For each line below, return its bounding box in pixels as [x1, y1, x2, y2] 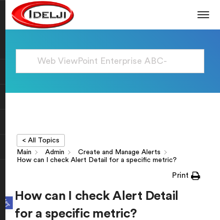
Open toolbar [2, 194, 29, 202]
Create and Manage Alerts [78, 149, 161, 156]
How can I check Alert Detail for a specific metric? [17, 157, 177, 164]
